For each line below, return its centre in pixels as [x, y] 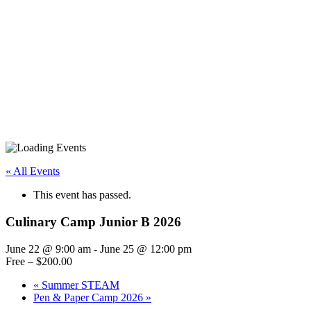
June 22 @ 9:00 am [48, 249]
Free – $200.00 [39, 261]
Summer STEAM [79, 285]
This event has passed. [82, 195]
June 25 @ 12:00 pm [146, 249]
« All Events [33, 171]
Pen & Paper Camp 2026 [90, 297]
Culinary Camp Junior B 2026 [93, 222]
